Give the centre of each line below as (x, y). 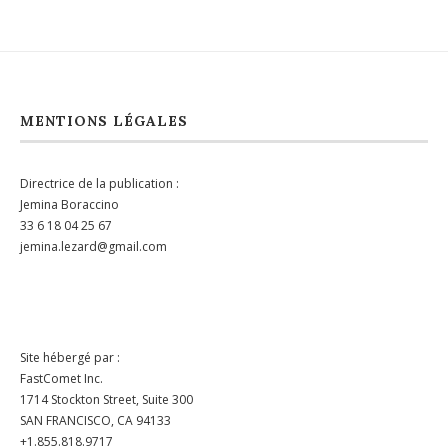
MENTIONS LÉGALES (104, 121)
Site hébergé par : (70, 357)
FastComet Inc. (61, 378)
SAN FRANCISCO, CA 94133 (95, 420)
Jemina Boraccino (69, 204)
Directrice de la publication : (99, 183)
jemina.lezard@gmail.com (93, 246)
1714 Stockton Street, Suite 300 (106, 399)
